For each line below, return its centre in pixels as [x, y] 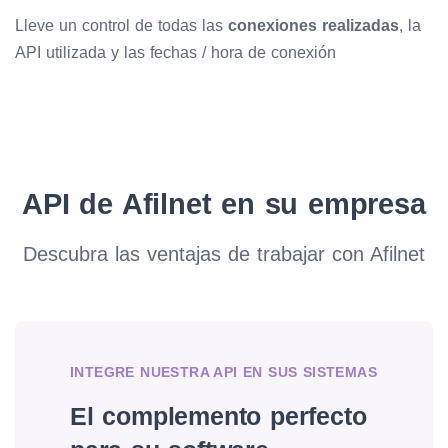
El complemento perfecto [218, 416]
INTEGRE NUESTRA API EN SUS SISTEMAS [223, 372]
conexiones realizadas [313, 26]
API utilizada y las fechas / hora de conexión [175, 53]
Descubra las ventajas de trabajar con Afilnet [224, 254]
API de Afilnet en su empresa [224, 204]
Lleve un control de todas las [121, 26]
